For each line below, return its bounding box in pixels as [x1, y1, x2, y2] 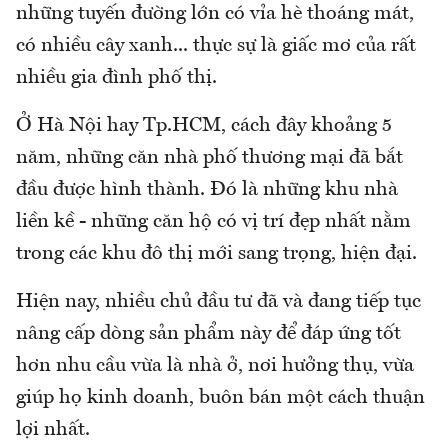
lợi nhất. [16, 419, 90, 440]
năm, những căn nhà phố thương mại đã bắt [16, 147, 403, 168]
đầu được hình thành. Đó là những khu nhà [16, 179, 398, 200]
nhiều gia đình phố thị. [16, 67, 217, 88]
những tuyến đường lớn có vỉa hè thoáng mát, [16, 3, 414, 24]
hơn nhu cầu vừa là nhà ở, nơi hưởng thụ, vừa [16, 355, 414, 376]
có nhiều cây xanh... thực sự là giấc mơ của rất [16, 35, 416, 56]
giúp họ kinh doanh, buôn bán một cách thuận [16, 387, 425, 408]
